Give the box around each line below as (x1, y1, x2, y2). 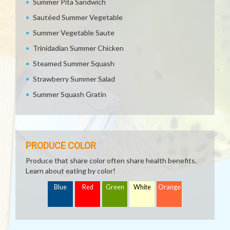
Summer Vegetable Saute (33, 28, 114, 37)
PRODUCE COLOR (26, 140, 96, 151)
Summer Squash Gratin (33, 90, 106, 99)
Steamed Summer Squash (33, 59, 114, 68)
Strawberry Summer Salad (33, 74, 115, 83)
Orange (158, 183, 181, 191)
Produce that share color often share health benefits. (26, 156, 197, 165)
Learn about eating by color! (26, 166, 116, 175)
